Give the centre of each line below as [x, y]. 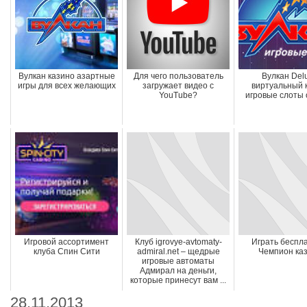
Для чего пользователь [178, 76]
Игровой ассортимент [66, 242]
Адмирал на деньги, [178, 271]
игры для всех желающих [66, 86]
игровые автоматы [178, 261]
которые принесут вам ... [178, 280]
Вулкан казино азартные [66, 76]
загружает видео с [178, 86]
